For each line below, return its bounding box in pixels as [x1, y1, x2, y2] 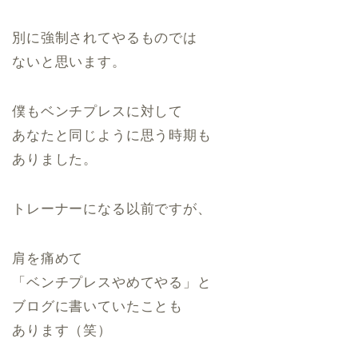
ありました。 [12, 152, 98, 167]
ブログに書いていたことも [12, 299, 184, 314]
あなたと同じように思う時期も [12, 128, 212, 143]
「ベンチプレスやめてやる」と [12, 275, 212, 290]
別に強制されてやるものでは [12, 30, 197, 46]
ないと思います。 [12, 54, 126, 70]
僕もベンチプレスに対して [12, 104, 184, 119]
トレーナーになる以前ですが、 [12, 201, 212, 217]
